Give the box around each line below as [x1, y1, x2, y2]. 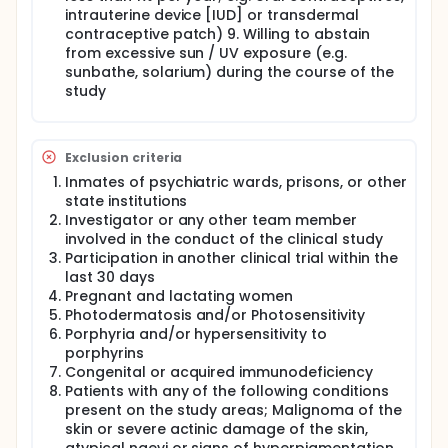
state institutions [65, 191, 188, 211]
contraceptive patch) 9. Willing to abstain [65, 24, 370, 44]
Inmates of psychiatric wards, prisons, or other [65, 172, 407, 192]
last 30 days [65, 267, 155, 287]
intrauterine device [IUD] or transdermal [65, 5, 359, 25]
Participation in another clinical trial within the [65, 248, 398, 268]
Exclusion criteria [65, 148, 183, 166]
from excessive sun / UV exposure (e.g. [65, 43, 347, 63]
